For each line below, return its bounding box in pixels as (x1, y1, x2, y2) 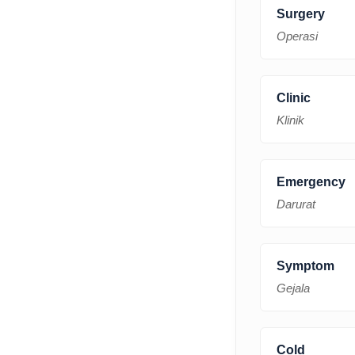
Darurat (277, 197, 315, 211)
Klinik (277, 113, 304, 127)
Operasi (277, 29, 318, 43)
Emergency (277, 174, 345, 189)
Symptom (277, 258, 334, 273)
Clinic (277, 90, 311, 105)
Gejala (277, 281, 310, 295)
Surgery (277, 6, 325, 21)
